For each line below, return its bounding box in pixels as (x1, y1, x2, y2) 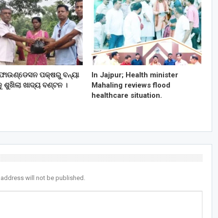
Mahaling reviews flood (91, 80, 170, 90)
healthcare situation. (91, 91, 162, 100)
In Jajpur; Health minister (91, 70, 178, 79)
